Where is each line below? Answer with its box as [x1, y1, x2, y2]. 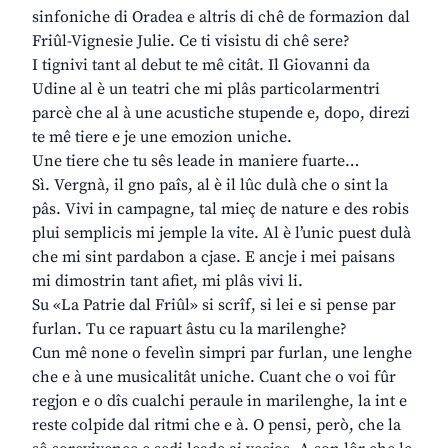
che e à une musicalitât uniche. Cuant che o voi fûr [32, 367, 396, 388]
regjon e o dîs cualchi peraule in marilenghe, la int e [32, 391, 407, 412]
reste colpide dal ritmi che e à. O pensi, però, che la [32, 415, 401, 436]
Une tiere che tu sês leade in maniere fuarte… [32, 151, 359, 172]
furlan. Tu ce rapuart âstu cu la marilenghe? [32, 319, 347, 340]
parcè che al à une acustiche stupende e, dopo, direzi [32, 103, 410, 124]
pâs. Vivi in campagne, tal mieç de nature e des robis [32, 199, 409, 220]
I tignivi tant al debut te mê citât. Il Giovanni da [32, 55, 370, 76]
